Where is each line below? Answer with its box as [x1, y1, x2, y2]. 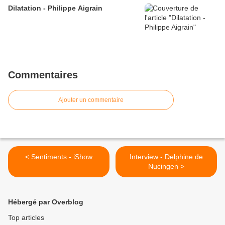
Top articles [8, 213, 44, 222]
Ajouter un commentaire [58, 96, 124, 104]
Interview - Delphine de [130, 153, 203, 161]
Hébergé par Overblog [8, 198, 83, 206]
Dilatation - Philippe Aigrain [8, 4, 102, 13]
